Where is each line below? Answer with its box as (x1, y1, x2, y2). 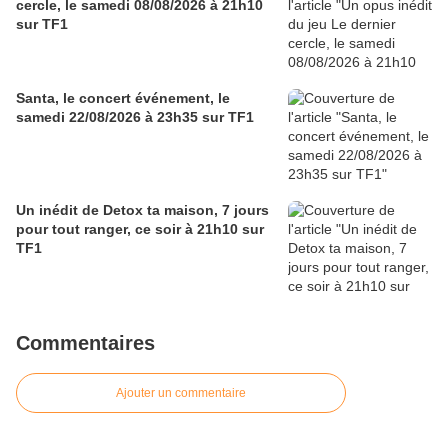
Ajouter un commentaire (116, 386, 246, 401)
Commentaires (16, 332, 155, 355)
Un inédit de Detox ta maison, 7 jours (16, 202, 269, 219)
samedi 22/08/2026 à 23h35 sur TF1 (16, 109, 254, 126)
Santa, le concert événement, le (16, 90, 230, 107)
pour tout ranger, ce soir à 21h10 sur (16, 221, 264, 238)
